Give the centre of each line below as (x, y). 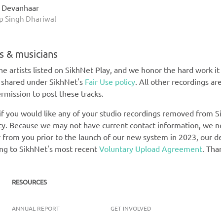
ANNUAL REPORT (36, 208)
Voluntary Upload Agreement (151, 148)
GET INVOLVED (131, 208)
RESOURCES (30, 182)
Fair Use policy (110, 81)
